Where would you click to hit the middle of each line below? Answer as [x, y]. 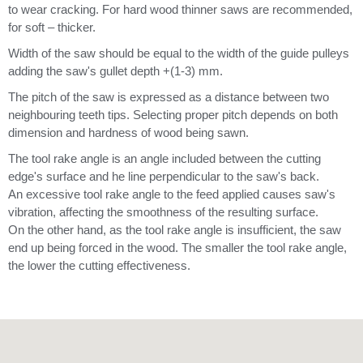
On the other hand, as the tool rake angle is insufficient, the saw [175, 230]
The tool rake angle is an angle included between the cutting [164, 158]
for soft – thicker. [52, 27]
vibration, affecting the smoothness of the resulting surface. [163, 212]
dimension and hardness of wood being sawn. [128, 132]
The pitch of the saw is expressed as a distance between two [169, 97]
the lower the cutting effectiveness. [99, 265]
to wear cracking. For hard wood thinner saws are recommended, [180, 9]
